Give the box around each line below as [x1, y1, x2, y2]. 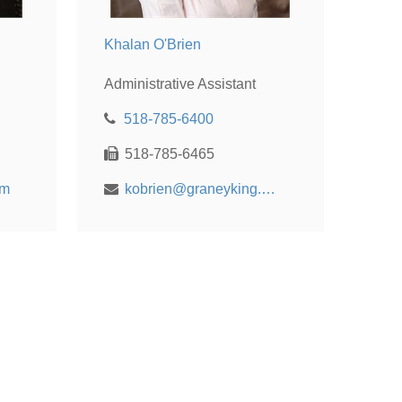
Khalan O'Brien [103, 37, 201, 53]
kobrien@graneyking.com [260, 180, 275, 197]
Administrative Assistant [103, 75, 256, 92]
